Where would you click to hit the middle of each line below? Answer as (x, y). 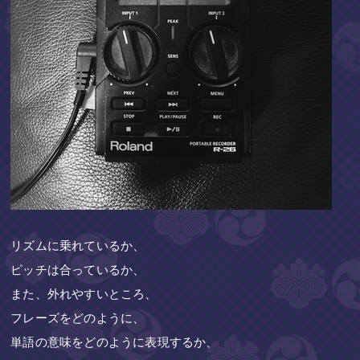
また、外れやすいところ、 (84, 293)
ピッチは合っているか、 (78, 269)
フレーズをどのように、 (78, 317)
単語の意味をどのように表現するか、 (115, 342)
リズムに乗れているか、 (78, 245)
